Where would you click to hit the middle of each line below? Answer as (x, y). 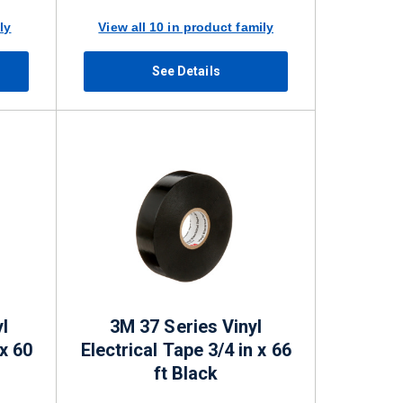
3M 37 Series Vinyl (186, 327)
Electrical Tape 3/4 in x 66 (186, 350)
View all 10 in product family (186, 27)
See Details (186, 71)
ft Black (186, 373)
